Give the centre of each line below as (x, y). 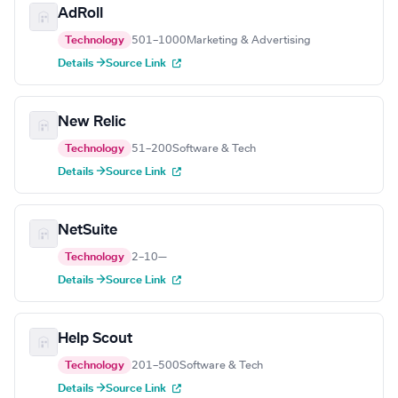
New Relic (92, 122)
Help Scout (95, 339)
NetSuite (88, 231)
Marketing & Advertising (249, 40)
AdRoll (80, 14)
